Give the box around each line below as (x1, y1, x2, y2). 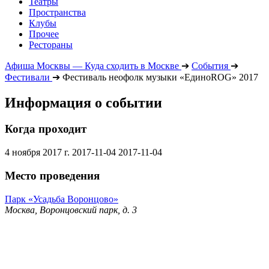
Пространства (29, 7, 86, 17)
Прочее (29, 28, 59, 39)
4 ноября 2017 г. (5, 147, 70, 158)
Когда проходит (5, 122, 86, 136)
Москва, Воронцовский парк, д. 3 (5, 204, 137, 215)
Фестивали (5, 71, 50, 82)
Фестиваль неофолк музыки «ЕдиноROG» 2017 (62, 71, 258, 82)
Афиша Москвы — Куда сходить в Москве (5, 60, 179, 71)
